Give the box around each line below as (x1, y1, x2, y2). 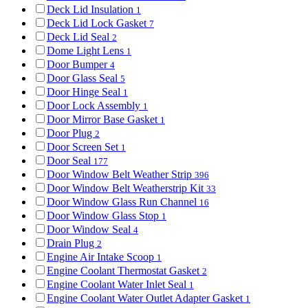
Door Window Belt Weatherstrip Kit (47, 181, 206, 194)
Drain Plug (47, 236, 97, 249)
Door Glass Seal (47, 71, 120, 84)
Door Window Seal (47, 223, 133, 235)
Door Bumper (47, 58, 110, 70)
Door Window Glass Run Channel (47, 195, 199, 208)
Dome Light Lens (47, 44, 126, 56)
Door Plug (47, 126, 95, 139)
